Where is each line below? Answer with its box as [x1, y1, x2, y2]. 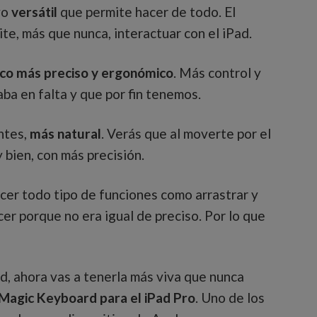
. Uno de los [195, 289, 265, 306]
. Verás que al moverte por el [101, 125, 271, 142]
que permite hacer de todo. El [57, 4, 236, 21]
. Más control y [173, 64, 261, 81]
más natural [27, 125, 101, 142]
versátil [8, 4, 57, 21]
